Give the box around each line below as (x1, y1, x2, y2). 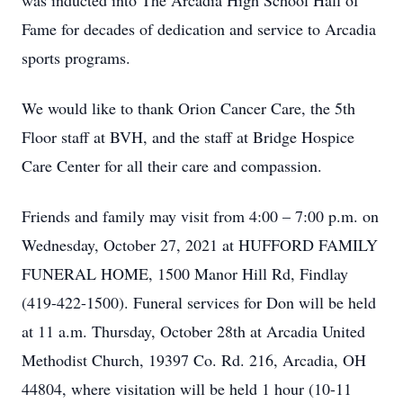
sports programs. (22, 47, 130, 68)
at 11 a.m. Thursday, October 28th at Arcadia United (22, 320, 365, 342)
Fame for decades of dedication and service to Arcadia (22, 18, 376, 40)
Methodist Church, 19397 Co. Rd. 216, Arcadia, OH (22, 349, 366, 371)
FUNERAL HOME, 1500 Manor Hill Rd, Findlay (22, 263, 348, 284)
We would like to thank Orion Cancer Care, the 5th (22, 97, 355, 119)
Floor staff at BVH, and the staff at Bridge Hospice (22, 126, 354, 148)
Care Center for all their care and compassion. (22, 155, 322, 176)
